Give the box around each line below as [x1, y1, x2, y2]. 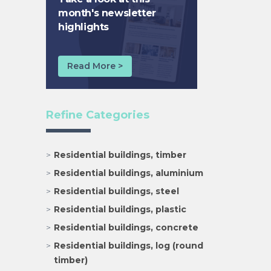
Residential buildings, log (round [53, 240, 203, 252]
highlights [57, 21, 109, 33]
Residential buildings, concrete [53, 222, 198, 233]
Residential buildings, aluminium [53, 168, 203, 179]
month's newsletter [57, 7, 156, 19]
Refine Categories [45, 108, 149, 122]
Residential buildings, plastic [53, 204, 186, 215]
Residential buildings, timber [53, 149, 186, 161]
